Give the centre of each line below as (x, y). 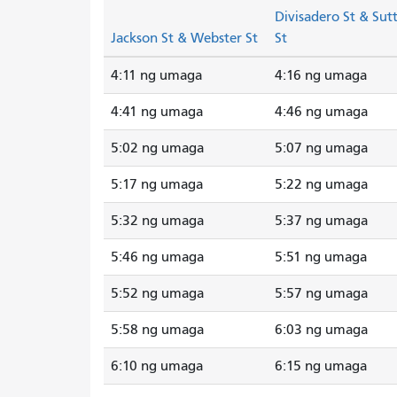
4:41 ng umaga (157, 111)
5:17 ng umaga (157, 184)
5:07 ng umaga (321, 148)
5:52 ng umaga (157, 293)
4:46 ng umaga (321, 111)
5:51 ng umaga (321, 257)
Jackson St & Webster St (184, 38)
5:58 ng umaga (157, 329)
